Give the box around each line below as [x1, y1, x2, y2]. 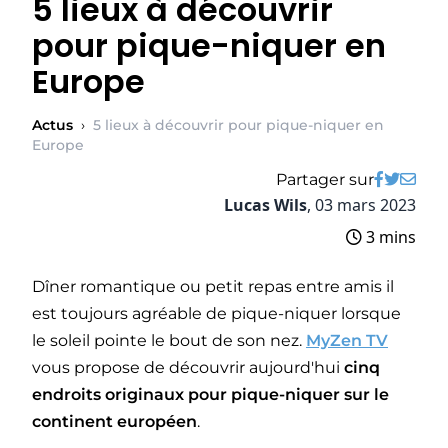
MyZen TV [306, 331, 388, 351]
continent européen [32, 412, 197, 432]
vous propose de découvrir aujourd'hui [32, 358, 344, 378]
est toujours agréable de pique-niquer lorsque [32, 304, 401, 324]
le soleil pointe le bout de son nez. [32, 331, 306, 351]
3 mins [362, 226, 416, 249]
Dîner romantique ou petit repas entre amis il [32, 277, 394, 297]
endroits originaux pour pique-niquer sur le [32, 385, 389, 405]
